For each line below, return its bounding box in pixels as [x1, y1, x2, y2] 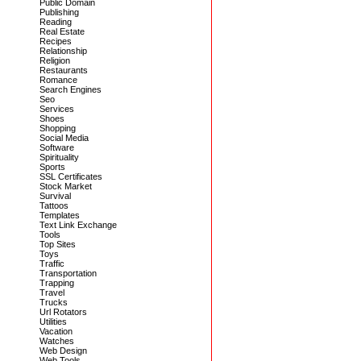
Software [39, 143, 74, 152]
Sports [39, 162, 65, 172]
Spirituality [39, 152, 79, 162]
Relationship [39, 46, 87, 56]
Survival [39, 191, 71, 201]
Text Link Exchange [39, 220, 117, 230]
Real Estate [39, 27, 85, 36]
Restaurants [39, 65, 88, 75]
